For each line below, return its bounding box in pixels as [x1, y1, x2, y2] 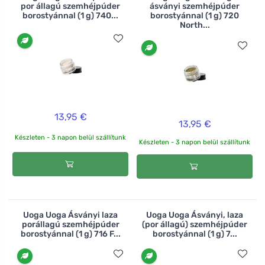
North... [179, 20, 210, 31]
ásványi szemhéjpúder [150, 1, 240, 12]
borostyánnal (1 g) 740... [22, 11, 118, 21]
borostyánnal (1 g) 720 [150, 11, 239, 21]
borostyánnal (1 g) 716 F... [20, 228, 121, 239]
